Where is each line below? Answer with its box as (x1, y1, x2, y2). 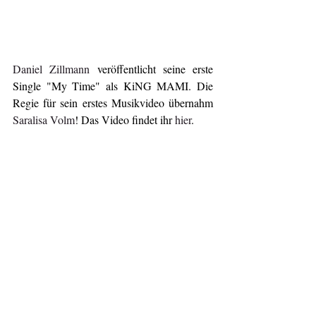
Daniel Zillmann (13, 61, 97, 76)
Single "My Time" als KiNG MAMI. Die (13, 78, 213, 93)
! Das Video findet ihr (75, 111, 175, 127)
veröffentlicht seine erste (97, 61, 213, 76)
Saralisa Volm (13, 111, 75, 127)
